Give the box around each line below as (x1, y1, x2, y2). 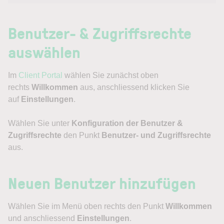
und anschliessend (8, 214, 77, 222)
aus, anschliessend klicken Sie (78, 83, 189, 91)
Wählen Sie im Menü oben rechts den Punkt (8, 202, 165, 210)
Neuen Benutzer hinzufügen (8, 171, 196, 194)
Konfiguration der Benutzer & (71, 119, 183, 127)
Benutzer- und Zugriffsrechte (101, 131, 211, 139)
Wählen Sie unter (8, 119, 71, 127)
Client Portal (18, 71, 62, 79)
